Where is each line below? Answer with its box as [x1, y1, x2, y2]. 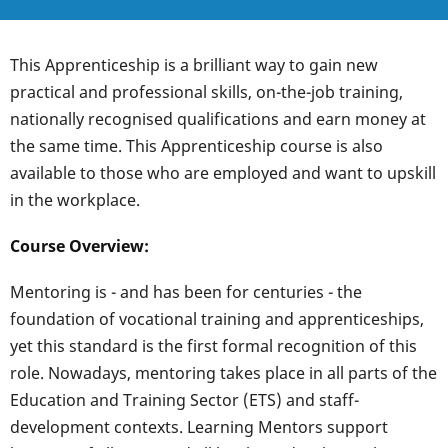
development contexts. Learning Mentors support [10, 416, 388, 439]
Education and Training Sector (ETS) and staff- [10, 389, 359, 412]
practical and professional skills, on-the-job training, [10, 81, 403, 103]
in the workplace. [10, 189, 140, 211]
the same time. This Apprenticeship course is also [10, 135, 383, 157]
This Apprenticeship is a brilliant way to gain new [10, 54, 378, 76]
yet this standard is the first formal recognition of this [10, 335, 417, 358]
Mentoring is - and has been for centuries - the [10, 281, 362, 304]
